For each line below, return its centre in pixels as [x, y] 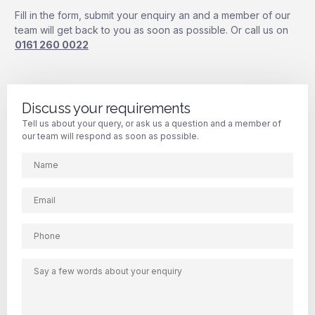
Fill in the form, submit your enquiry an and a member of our [153, 15]
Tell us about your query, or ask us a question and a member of [152, 123]
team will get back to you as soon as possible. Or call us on [152, 30]
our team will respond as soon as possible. [110, 136]
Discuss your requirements [106, 108]
